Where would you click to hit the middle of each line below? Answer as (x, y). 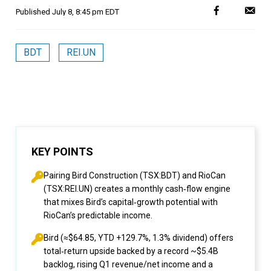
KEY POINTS (62, 152)
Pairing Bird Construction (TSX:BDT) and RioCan (135, 175)
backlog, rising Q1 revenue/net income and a (128, 264)
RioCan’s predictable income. (98, 215)
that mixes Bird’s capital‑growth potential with (131, 202)
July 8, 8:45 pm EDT (86, 12)
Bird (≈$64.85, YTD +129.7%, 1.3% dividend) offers (139, 238)
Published (34, 12)
